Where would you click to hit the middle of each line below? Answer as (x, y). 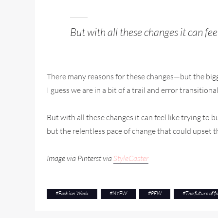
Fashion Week (73, 193)
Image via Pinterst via (80, 158)
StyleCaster (131, 158)
